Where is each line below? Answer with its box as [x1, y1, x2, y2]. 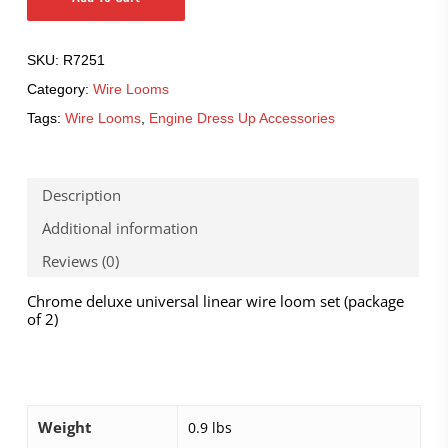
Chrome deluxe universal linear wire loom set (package [26, 291, 404, 312]
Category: [26, 81, 93, 98]
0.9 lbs [187, 418, 232, 438]
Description [41, 184, 121, 205]
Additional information [41, 217, 198, 238]
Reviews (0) [41, 250, 119, 271]
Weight [37, 417, 92, 438]
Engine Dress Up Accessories [148, 110, 335, 127]
